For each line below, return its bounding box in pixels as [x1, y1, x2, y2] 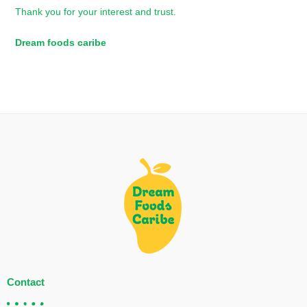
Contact [7, 276, 45, 288]
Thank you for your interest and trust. [15, 6, 177, 17]
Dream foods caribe [15, 37, 107, 48]
